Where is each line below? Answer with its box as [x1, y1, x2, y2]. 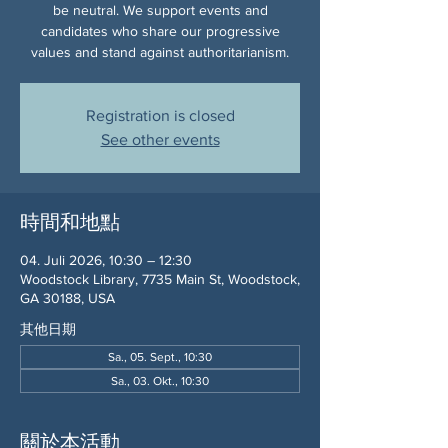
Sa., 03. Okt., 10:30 [111, 373, 209, 388]
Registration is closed [85, 106, 235, 124]
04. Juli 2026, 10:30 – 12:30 [20, 251, 192, 268]
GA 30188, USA [20, 289, 115, 306]
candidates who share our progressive [40, 22, 280, 39]
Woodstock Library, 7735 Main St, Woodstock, [20, 270, 300, 287]
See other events [100, 130, 220, 148]
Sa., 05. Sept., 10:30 [108, 349, 212, 364]
